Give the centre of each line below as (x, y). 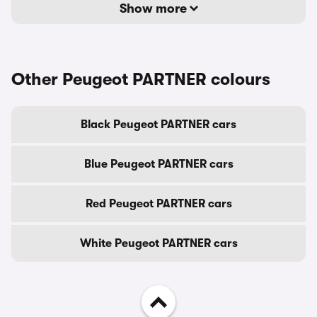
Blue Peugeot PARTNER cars (158, 164)
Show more (154, 8)
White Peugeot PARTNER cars (158, 243)
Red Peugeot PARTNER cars (158, 204)
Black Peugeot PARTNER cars (158, 125)
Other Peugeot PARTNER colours (141, 79)
